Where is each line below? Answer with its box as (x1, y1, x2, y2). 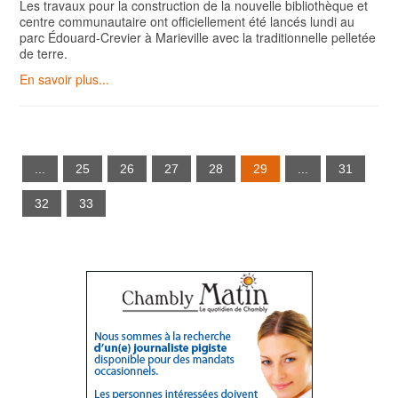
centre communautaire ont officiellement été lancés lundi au (20, 12, 354, 30)
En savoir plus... (20, 69, 109, 88)
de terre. (20, 44, 68, 62)
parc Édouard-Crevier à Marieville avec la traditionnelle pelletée (20, 28, 376, 46)
